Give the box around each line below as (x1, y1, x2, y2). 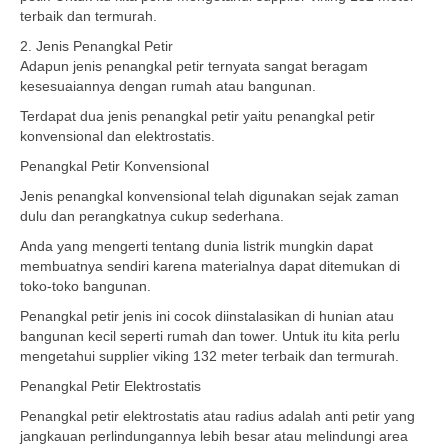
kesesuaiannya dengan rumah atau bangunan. (20, 78, 316, 94)
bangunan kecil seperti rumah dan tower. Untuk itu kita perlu (20, 328, 400, 344)
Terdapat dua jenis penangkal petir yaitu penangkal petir (20, 108, 375, 124)
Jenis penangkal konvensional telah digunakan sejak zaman (20, 188, 399, 204)
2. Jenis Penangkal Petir (20, 38, 173, 54)
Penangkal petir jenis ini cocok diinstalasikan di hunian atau (20, 308, 394, 324)
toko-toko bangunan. (20, 278, 151, 294)
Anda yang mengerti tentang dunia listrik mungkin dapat (20, 238, 373, 254)
